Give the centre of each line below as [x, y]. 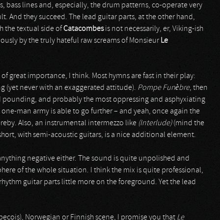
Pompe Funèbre [164, 88]
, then [199, 88]
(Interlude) [155, 123]
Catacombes [84, 29]
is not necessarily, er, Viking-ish [154, 29]
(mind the [188, 123]
